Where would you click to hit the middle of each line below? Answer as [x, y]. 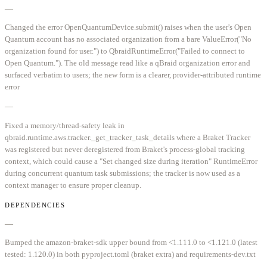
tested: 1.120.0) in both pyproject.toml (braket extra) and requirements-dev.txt [130, 254]
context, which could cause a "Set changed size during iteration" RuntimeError [131, 161]
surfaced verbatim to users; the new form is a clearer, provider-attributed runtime [133, 75]
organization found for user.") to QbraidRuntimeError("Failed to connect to [125, 51]
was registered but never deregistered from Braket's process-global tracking [125, 149]
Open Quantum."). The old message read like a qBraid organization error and [128, 63]
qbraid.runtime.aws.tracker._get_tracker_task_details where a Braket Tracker [128, 137]
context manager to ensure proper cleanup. [73, 185]
